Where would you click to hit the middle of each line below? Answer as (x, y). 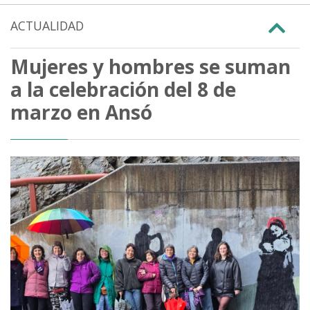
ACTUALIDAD (47, 26)
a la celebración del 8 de (123, 89)
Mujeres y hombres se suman (151, 66)
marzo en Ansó (81, 112)
